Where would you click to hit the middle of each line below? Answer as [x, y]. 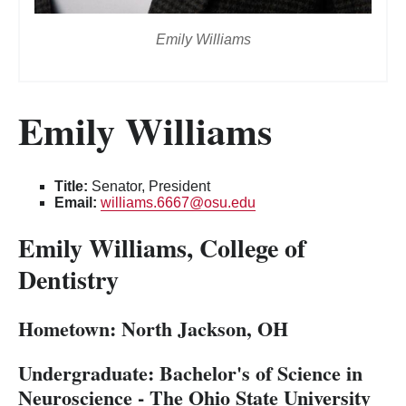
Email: [76, 202]
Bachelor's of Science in [258, 373]
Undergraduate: [86, 373]
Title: [71, 186]
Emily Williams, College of [162, 248]
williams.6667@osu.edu [178, 202]
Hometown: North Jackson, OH [153, 329]
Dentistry [72, 280]
